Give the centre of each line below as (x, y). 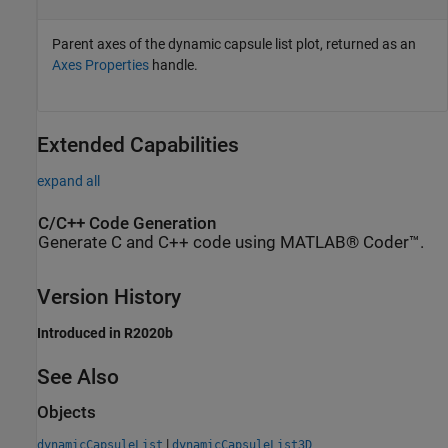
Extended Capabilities (138, 144)
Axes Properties (100, 64)
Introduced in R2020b (105, 333)
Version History (109, 297)
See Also (78, 377)
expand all (68, 180)
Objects (66, 413)
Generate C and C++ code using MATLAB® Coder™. (231, 242)
